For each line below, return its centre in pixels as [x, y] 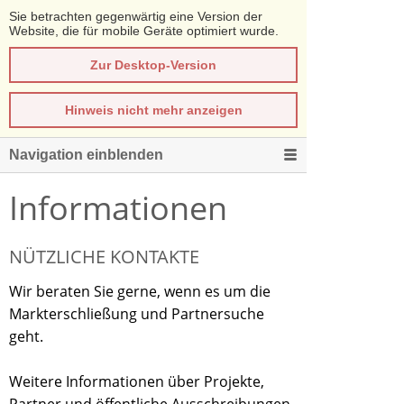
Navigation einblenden [86, 155]
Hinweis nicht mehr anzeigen [153, 110]
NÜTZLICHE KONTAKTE [104, 257]
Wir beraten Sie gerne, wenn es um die [140, 291]
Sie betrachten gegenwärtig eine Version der [136, 16]
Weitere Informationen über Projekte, [137, 381]
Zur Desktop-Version [153, 65]
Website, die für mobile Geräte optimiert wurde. [144, 31]
